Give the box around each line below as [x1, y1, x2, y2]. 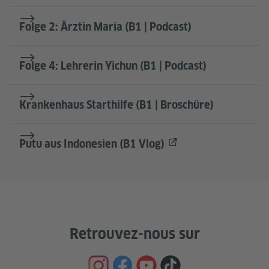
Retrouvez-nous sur [69, 225, 200, 243]
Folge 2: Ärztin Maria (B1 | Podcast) [19, 20, 192, 34]
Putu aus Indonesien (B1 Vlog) [19, 138, 165, 151]
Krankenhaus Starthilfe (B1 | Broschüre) [19, 98, 214, 112]
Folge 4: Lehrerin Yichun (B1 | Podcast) [19, 59, 207, 73]
